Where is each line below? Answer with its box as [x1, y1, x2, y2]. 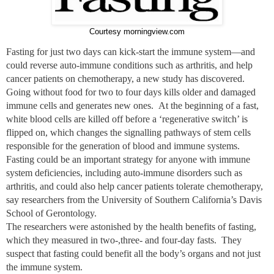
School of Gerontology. [6, 207, 97, 218]
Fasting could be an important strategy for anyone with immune [6, 154, 250, 165]
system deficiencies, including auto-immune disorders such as [6, 167, 242, 178]
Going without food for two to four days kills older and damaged [6, 86, 256, 97]
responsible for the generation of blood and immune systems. [6, 140, 240, 151]
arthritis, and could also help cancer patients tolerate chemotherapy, [6, 180, 263, 191]
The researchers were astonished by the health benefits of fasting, [6, 221, 256, 232]
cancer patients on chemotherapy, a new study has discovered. [6, 73, 245, 84]
